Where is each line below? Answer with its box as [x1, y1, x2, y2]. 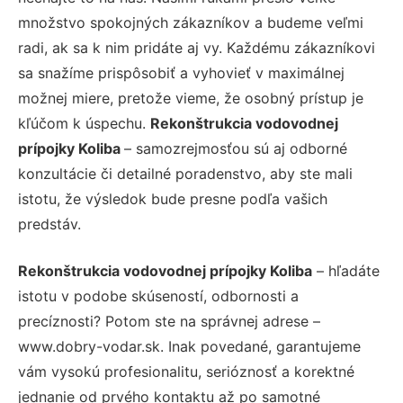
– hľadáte [312, 261, 380, 280]
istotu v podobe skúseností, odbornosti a [18, 286, 299, 305]
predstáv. [18, 214, 81, 233]
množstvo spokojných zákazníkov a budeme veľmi [18, 13, 363, 31]
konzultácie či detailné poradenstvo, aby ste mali [18, 164, 353, 183]
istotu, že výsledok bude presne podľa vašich [18, 189, 327, 208]
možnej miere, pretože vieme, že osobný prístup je [18, 88, 363, 107]
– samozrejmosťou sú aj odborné [124, 139, 347, 157]
